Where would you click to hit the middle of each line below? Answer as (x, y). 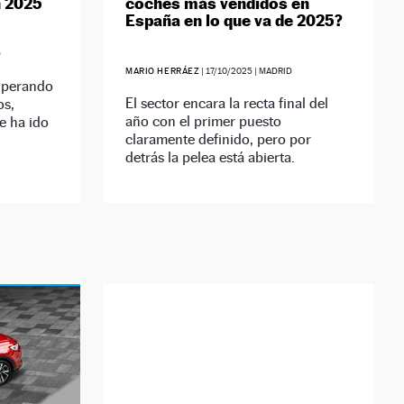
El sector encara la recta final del (227, 104)
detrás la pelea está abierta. (211, 158)
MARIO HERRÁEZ (163, 71)
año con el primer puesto (204, 122)
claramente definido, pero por (219, 140)
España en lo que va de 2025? (234, 21)
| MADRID (273, 71)
